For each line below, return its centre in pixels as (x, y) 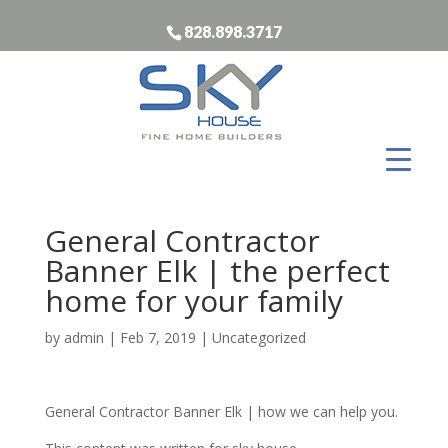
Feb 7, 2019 (157, 337)
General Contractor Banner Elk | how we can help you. (221, 411)
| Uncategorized (250, 337)
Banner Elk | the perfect (217, 270)
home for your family (193, 300)
